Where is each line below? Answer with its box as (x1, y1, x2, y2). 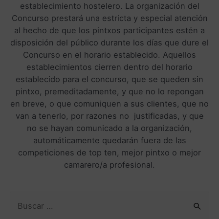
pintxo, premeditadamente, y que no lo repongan (15, 86, 204, 96)
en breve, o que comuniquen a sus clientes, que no (10, 98, 209, 109)
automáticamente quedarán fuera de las (33, 135, 186, 145)
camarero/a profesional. (64, 159, 155, 170)
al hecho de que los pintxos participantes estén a (14, 25, 205, 35)
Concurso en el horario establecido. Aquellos (23, 49, 196, 60)
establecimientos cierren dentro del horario (26, 62, 193, 72)
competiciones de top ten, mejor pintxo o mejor (18, 147, 201, 157)
